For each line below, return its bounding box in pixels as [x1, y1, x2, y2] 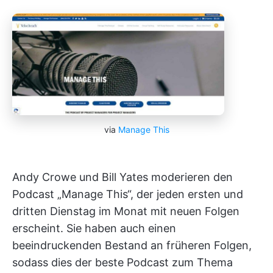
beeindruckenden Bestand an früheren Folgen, [12, 239, 252, 252]
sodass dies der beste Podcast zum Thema [12, 256, 233, 269]
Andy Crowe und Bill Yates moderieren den [12, 171, 233, 184]
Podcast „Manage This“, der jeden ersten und [12, 188, 243, 201]
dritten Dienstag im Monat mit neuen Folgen [12, 205, 239, 218]
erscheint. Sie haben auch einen [12, 222, 176, 235]
